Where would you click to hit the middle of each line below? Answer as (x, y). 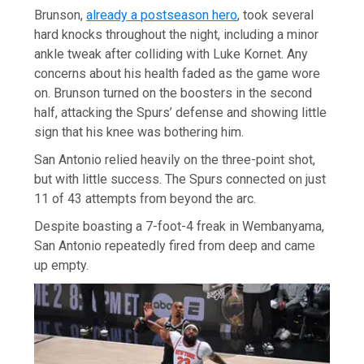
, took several (276, 15)
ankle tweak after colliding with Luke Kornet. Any (171, 54)
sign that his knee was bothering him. (139, 132)
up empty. (62, 265)
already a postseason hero (162, 15)
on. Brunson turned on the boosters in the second (173, 93)
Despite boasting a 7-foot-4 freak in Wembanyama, (180, 226)
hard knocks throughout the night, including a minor (177, 34)
